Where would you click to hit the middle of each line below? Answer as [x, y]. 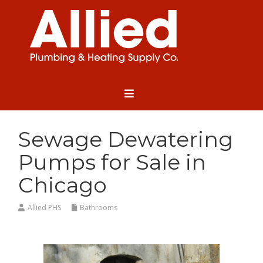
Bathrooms [99, 208]
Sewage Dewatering [126, 139]
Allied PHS [45, 208]
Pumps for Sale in [112, 162]
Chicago [63, 185]
